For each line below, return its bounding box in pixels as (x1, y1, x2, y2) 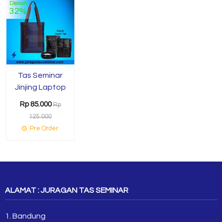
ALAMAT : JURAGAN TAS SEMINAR (5, 186, 128, 194)
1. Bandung (5, 212, 46, 220)
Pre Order (28, 125, 59, 132)
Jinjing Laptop (14, 83, 66, 91)
